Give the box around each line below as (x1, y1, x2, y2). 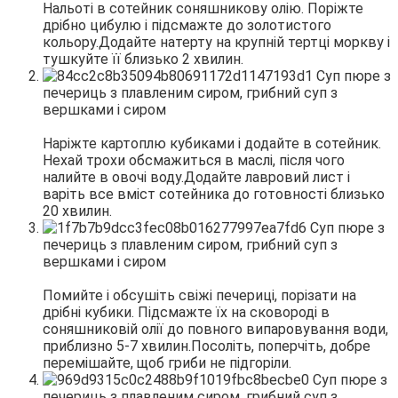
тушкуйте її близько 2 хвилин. (43, 50, 243, 68)
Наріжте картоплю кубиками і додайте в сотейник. (43, 134, 381, 152)
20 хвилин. (43, 202, 112, 219)
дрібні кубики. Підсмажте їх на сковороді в (43, 303, 330, 321)
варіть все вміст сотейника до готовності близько (43, 185, 385, 203)
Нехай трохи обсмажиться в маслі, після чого (43, 151, 345, 169)
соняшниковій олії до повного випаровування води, (43, 320, 388, 338)
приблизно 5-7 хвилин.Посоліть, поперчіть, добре (43, 337, 370, 354)
